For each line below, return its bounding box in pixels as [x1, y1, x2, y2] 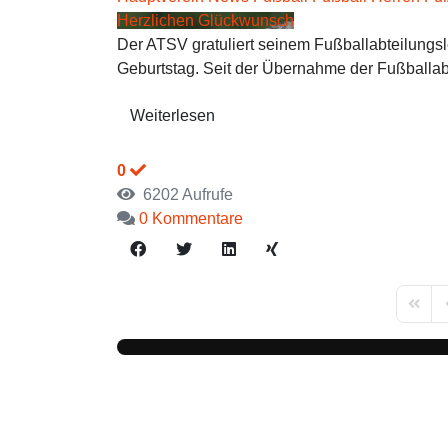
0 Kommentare [139, 210, 243, 227]
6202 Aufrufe [135, 186, 233, 203]
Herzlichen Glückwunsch [117, 12, 294, 29]
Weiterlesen [130, 107, 215, 124]
